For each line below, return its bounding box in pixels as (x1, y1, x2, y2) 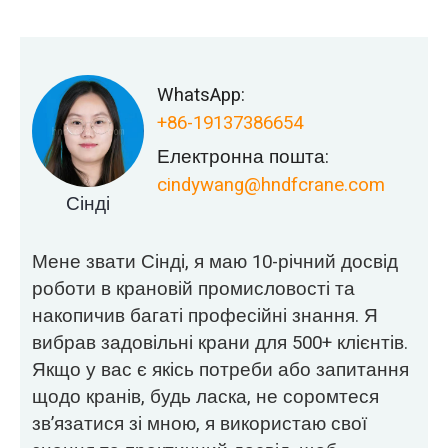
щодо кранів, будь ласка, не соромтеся (32, 382, 380, 411)
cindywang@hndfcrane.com (156, 171, 385, 200)
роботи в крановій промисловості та (32, 274, 356, 303)
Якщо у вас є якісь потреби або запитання (32, 355, 410, 384)
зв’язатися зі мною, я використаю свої (32, 409, 368, 438)
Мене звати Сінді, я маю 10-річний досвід (32, 247, 399, 276)
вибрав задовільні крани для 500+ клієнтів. (32, 328, 409, 357)
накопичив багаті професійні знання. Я (32, 301, 379, 330)
